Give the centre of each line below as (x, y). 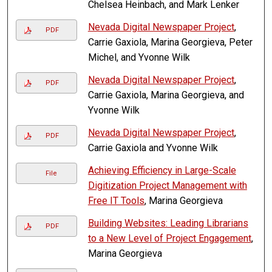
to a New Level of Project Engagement (169, 239)
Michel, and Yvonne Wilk (139, 58)
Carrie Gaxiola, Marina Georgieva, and (166, 95)
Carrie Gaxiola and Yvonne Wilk (153, 148)
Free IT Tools (116, 201)
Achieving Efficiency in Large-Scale (162, 171)
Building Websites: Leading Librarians (168, 223)
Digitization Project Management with (167, 186)
